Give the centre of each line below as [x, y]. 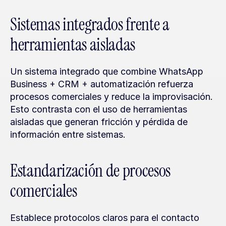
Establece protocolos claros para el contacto [105, 218]
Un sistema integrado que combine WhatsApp [107, 71]
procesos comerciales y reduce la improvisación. [111, 97]
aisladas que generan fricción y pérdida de [99, 122]
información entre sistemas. [68, 134]
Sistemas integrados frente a [90, 24]
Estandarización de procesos [90, 171]
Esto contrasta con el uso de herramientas [99, 109]
